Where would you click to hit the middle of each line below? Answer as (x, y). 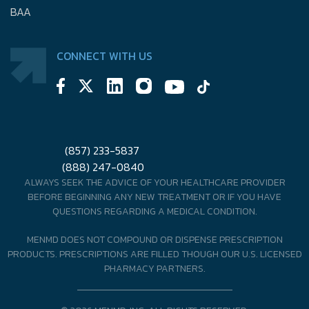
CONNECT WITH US (105, 56)
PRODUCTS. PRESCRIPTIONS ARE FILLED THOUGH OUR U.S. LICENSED (154, 255)
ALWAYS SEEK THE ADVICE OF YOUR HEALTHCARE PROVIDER (154, 183)
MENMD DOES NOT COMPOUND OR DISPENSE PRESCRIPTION (154, 240)
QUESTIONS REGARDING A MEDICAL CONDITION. (154, 212)
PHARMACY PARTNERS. (154, 269)
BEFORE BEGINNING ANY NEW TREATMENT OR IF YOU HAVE (154, 197)
